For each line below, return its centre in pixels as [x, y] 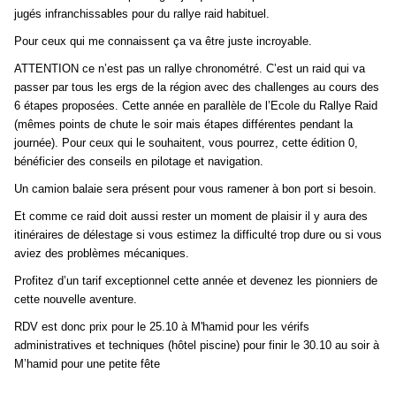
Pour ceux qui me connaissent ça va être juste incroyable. [163, 42]
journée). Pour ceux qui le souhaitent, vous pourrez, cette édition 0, [186, 143]
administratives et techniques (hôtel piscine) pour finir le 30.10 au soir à [197, 346]
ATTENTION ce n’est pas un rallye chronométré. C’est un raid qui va [190, 69]
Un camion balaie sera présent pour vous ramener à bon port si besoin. [195, 189]
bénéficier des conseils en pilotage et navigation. [139, 162]
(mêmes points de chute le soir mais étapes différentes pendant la [183, 125]
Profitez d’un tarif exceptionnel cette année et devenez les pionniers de [196, 281]
